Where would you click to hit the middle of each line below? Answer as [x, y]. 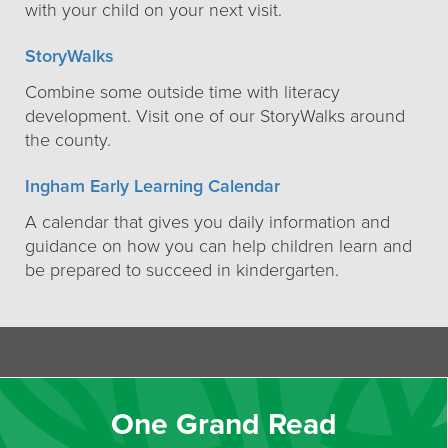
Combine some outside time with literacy [182, 92]
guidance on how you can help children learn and [218, 246]
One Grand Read [223, 424]
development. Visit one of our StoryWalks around [215, 116]
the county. [68, 140]
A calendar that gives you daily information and [207, 222]
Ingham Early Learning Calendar [152, 186]
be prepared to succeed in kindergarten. [182, 270]
